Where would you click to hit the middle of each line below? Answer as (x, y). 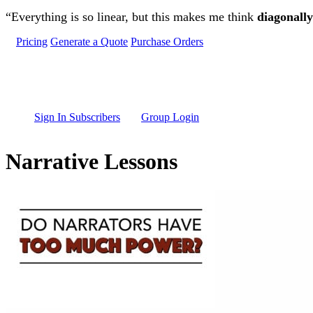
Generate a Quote (89, 42)
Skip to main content (50, 11)
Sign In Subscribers (77, 117)
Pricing (32, 42)
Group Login (170, 117)
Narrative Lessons (92, 162)
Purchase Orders (167, 42)
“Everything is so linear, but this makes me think (131, 17)
